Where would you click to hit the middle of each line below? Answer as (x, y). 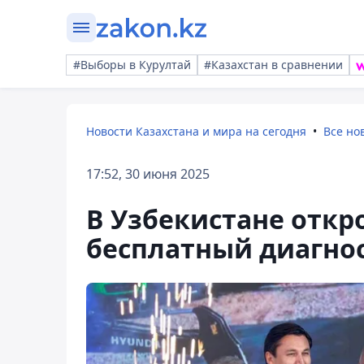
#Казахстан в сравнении (273, 65)
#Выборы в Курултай (132, 65)
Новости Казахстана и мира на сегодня (196, 131)
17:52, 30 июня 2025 (148, 174)
